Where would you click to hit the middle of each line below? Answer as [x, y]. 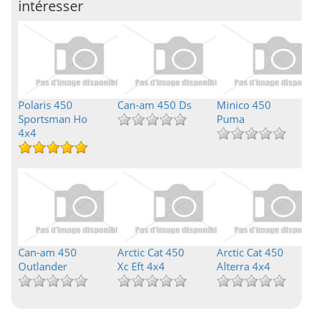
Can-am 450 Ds [154, 105]
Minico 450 [243, 105]
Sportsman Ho [53, 119]
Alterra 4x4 [243, 266]
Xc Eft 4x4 [141, 266]
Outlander [43, 266]
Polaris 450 [45, 105]
